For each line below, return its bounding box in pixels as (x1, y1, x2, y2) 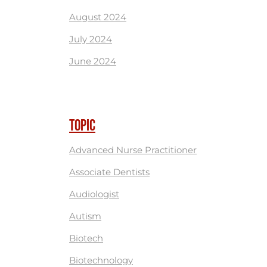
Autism (69, 210, 101, 222)
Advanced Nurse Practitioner (69, 144, 197, 156)
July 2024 (69, 33, 112, 45)
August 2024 (69, 11, 126, 23)
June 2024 (69, 55, 116, 67)
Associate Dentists (69, 166, 150, 178)
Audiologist (69, 188, 119, 200)
